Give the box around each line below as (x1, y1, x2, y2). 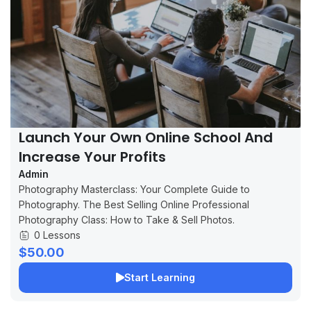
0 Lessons (34, 228, 81, 241)
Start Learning (124, 271, 195, 283)
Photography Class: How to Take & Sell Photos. (19, 213, 235, 226)
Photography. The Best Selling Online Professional (19, 198, 249, 210)
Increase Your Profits (19, 146, 166, 167)
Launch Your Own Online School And (19, 127, 273, 147)
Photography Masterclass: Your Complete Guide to (19, 183, 250, 195)
